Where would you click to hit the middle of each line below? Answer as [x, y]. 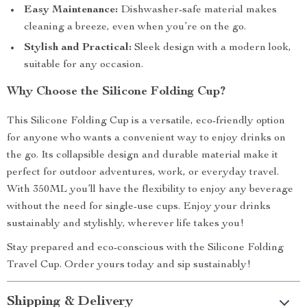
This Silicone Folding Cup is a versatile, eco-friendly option [146, 121]
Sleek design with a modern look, [211, 48]
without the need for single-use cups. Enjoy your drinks [139, 207]
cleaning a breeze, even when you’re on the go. [135, 27]
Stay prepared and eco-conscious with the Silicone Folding [145, 248]
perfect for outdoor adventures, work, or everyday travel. [143, 173]
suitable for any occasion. [84, 65]
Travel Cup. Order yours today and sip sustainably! [129, 265]
